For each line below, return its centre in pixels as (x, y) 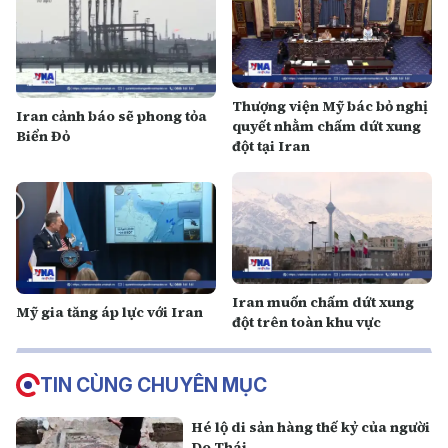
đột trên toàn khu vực (306, 322)
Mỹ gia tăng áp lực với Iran (109, 312)
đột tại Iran (271, 145)
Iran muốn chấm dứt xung (323, 302)
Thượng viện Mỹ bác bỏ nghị (330, 105)
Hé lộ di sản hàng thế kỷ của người (311, 427)
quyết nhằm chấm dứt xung (326, 125)
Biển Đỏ (43, 135)
